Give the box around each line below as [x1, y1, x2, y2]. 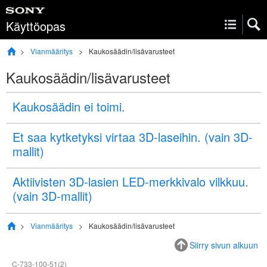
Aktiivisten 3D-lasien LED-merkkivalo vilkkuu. [13, 173, 249, 190]
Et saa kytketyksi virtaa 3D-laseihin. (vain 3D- [13, 128, 253, 145]
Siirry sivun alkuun [190, 239, 258, 251]
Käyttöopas [6, 17, 66, 35]
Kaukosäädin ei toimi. [13, 98, 125, 115]
